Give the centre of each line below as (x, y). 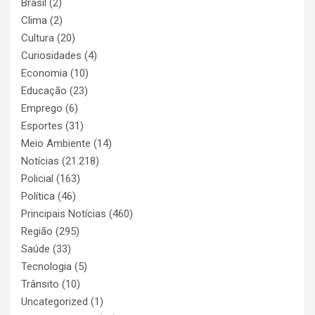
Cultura (38, 38)
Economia (44, 73)
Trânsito (40, 284)
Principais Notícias (64, 213)
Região (37, 231)
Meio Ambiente (56, 143)
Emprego (42, 108)
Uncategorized (54, 301)
